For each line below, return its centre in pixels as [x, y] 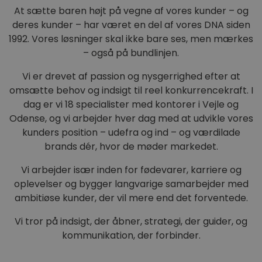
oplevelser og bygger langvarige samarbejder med [131, 184]
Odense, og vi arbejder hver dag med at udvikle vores [131, 118]
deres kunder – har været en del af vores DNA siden [131, 25]
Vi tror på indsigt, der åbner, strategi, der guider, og [131, 221]
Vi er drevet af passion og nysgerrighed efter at [131, 76]
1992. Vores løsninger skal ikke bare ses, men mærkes [131, 39]
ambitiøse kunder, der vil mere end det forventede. [131, 198]
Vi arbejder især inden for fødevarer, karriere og [131, 170]
